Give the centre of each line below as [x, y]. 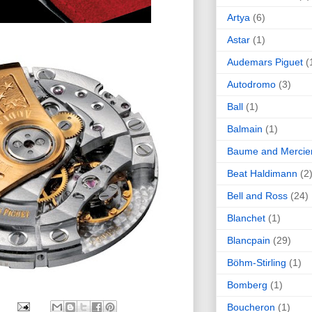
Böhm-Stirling [257, 262]
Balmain [245, 128]
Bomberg [247, 284]
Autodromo [251, 84]
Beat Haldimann [262, 173]
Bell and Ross [257, 195]
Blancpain [249, 240]
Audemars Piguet [265, 62]
